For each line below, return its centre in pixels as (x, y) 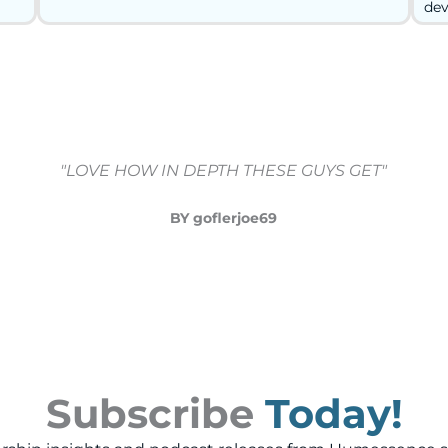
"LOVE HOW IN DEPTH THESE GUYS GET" (224, 171)
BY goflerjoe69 (224, 218)
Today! (333, 413)
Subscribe (149, 413)
